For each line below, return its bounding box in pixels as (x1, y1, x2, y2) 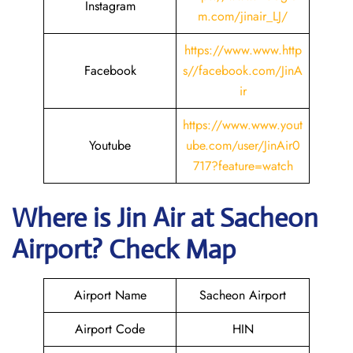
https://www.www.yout (183, 116, 303, 134)
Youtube (89, 136, 131, 154)
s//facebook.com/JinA (183, 61, 303, 80)
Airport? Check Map (12, 233, 236, 266)
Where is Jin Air (12, 202, 184, 234)
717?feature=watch (192, 157, 293, 175)
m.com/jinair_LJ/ (198, 7, 288, 25)
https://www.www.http (184, 41, 302, 59)
